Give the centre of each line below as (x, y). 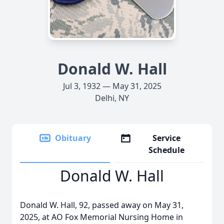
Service (167, 138)
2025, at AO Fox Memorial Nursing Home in (101, 217)
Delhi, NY (112, 98)
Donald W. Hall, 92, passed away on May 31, (102, 205)
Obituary (73, 138)
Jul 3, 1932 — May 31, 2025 (112, 86)
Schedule (167, 150)
